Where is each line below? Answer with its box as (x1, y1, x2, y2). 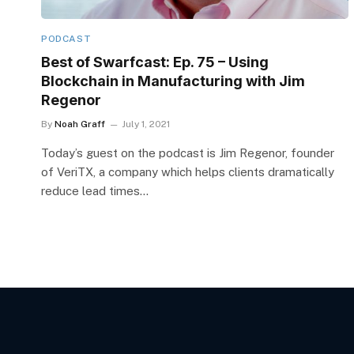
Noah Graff (55, 118, 105, 130)
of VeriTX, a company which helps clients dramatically (41, 164, 334, 179)
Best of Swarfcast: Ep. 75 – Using (41, 53, 269, 70)
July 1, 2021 (122, 118, 170, 130)
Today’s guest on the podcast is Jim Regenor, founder (41, 145, 334, 160)
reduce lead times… (41, 183, 149, 198)
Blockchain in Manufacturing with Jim (41, 72, 305, 89)
